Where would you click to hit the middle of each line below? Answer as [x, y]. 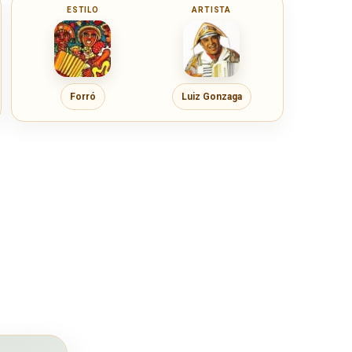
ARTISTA [211, 10]
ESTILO [83, 10]
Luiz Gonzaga [211, 96]
